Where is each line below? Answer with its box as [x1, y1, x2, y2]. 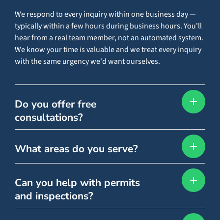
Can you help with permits [14, 176, 140, 190]
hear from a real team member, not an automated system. [14, 32, 203, 44]
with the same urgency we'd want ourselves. [14, 56, 160, 67]
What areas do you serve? [14, 142, 138, 156]
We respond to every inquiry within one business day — [14, 9, 196, 20]
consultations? [14, 110, 83, 125]
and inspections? [14, 189, 93, 203]
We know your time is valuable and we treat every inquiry [14, 44, 201, 55]
